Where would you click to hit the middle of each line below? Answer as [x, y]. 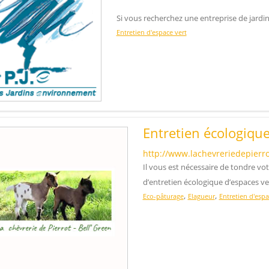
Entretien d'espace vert [151, 32]
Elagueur [201, 196]
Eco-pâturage [163, 196]
